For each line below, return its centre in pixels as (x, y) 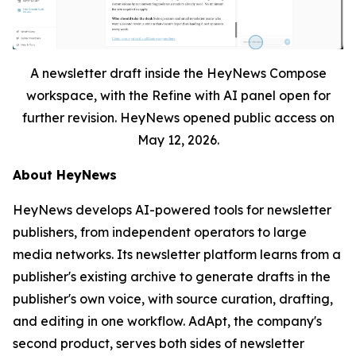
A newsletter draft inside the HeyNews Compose (178, 74)
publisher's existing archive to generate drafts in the (172, 277)
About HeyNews (65, 175)
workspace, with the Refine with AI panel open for (178, 96)
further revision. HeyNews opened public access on (178, 118)
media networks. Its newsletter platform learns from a (177, 255)
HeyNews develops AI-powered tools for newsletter (172, 210)
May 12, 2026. (178, 140)
